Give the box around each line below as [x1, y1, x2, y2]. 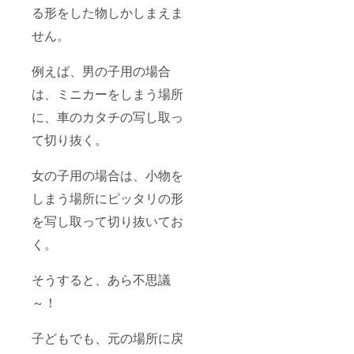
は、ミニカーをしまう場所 [32, 85, 183, 104]
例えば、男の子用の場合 [32, 62, 171, 81]
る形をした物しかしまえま [32, 3, 183, 22]
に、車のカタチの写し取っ [32, 107, 183, 126]
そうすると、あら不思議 [32, 270, 171, 289]
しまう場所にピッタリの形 [32, 189, 183, 208]
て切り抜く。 [32, 130, 107, 149]
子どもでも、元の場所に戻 [32, 329, 183, 348]
